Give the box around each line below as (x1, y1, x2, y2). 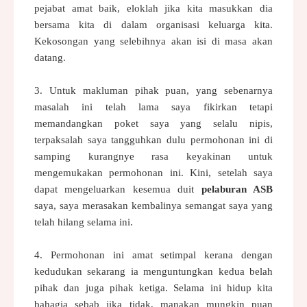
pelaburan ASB (201, 183, 273, 195)
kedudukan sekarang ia (34, 265, 138, 277)
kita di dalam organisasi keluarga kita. (79, 19, 273, 30)
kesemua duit (132, 183, 201, 195)
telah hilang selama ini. (34, 216, 133, 228)
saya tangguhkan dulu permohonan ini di (87, 134, 273, 145)
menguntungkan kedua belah (143, 265, 273, 277)
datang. (34, 51, 66, 63)
